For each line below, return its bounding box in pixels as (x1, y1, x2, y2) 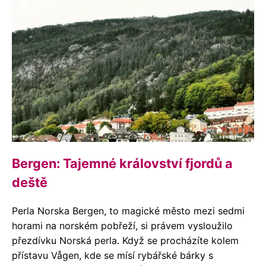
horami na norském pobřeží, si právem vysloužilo (12, 220, 233, 232)
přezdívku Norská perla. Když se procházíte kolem (12, 235, 239, 246)
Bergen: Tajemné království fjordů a (12, 156, 233, 171)
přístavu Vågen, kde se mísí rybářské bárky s (12, 249, 213, 261)
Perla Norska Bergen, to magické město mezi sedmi (12, 205, 245, 217)
